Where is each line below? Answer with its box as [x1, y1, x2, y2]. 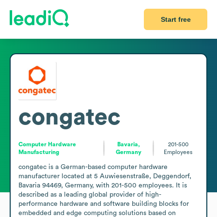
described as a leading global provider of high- [18, 191, 161, 198]
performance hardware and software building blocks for [18, 200, 189, 207]
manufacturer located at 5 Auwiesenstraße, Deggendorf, [18, 172, 191, 180]
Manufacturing [18, 149, 59, 155]
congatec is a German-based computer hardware [18, 163, 168, 170]
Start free [160, 15, 191, 23]
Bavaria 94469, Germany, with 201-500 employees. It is [18, 182, 187, 189]
